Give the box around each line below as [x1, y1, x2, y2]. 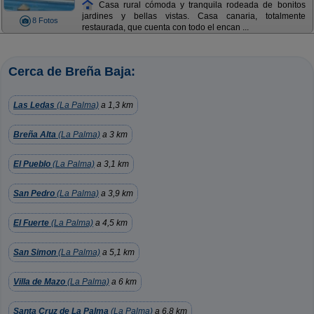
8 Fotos [32, 16, 58, 25]
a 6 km [109, 277, 137, 287]
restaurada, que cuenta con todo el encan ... [81, 22, 249, 33]
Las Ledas [13, 100, 55, 110]
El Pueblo [13, 159, 50, 169]
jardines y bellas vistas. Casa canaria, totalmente [81, 11, 306, 22]
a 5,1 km [100, 247, 135, 257]
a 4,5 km [93, 218, 128, 228]
